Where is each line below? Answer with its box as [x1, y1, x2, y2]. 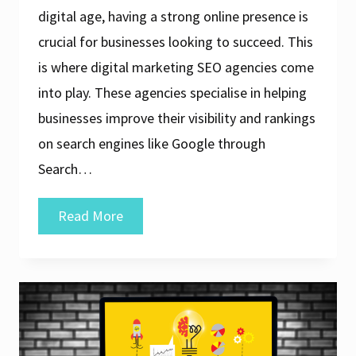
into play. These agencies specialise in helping [38, 83, 307, 103]
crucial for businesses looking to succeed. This [38, 33, 313, 52]
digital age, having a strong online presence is [38, 7, 308, 26]
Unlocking [122, 206, 182, 225]
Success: [122, 231, 172, 250]
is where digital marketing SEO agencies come [38, 58, 314, 77]
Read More [58, 207, 123, 226]
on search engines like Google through [38, 134, 265, 153]
